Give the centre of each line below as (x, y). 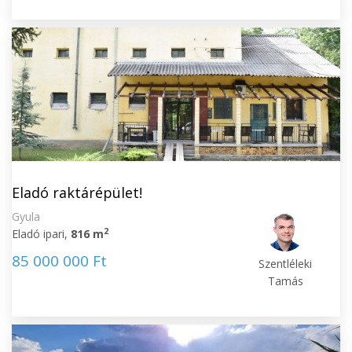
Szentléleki (286, 264)
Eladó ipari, (41, 234)
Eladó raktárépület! (77, 192)
